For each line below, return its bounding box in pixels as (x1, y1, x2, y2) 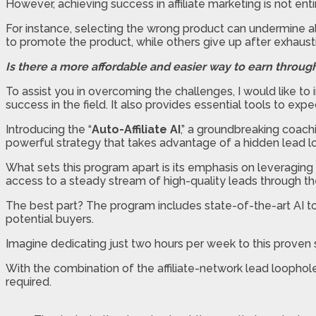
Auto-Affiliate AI (92, 122, 181, 136)
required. (6, 274, 51, 288)
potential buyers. (6, 212, 94, 226)
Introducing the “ (6, 122, 92, 136)
